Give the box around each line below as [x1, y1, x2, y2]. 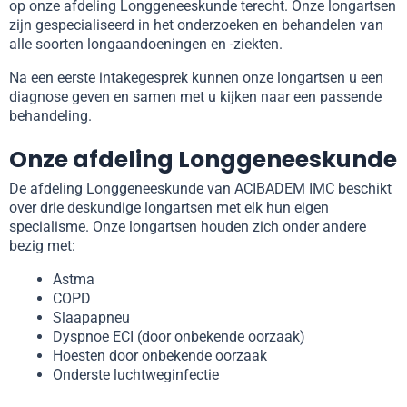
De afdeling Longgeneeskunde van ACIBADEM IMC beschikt [9, 180, 392, 198]
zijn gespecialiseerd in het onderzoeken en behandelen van [9, 16, 383, 35]
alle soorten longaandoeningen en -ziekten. [9, 35, 286, 54]
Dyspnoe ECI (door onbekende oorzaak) [53, 328, 305, 346]
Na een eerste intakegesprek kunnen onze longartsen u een [9, 69, 383, 87]
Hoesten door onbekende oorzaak [53, 347, 267, 365]
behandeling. [9, 107, 95, 125]
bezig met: [9, 237, 75, 255]
